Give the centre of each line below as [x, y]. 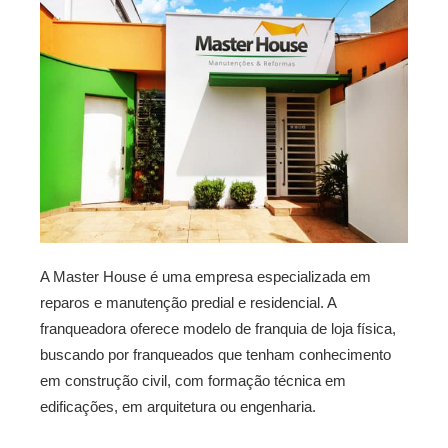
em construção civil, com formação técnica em [193, 380]
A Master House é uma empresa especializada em [205, 276]
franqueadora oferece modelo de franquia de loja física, [218, 328]
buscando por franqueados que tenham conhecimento [215, 354]
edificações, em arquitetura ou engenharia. [178, 406]
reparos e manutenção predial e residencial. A [188, 302]
